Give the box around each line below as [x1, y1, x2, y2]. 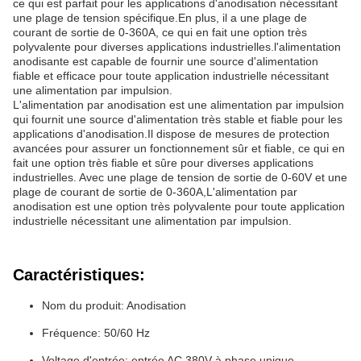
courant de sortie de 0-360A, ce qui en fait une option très [13, 26, 307, 39]
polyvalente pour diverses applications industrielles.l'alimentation [13, 40, 341, 53]
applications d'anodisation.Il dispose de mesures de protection [13, 127, 330, 140]
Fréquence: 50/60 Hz [42, 326, 150, 339]
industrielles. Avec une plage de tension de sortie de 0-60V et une [13, 171, 347, 184]
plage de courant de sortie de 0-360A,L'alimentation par [13, 185, 297, 198]
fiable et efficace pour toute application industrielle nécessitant [13, 69, 329, 82]
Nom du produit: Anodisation [42, 299, 186, 312]
